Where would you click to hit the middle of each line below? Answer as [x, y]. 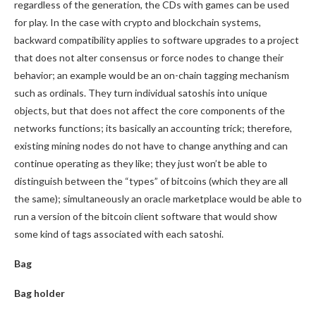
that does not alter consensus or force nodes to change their [149, 57]
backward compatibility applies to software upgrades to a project [157, 40]
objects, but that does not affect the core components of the [150, 110]
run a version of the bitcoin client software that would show [146, 216]
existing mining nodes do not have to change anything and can [151, 146]
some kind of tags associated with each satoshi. [119, 234]
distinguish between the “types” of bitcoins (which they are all [151, 181]
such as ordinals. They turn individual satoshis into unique [141, 93]
